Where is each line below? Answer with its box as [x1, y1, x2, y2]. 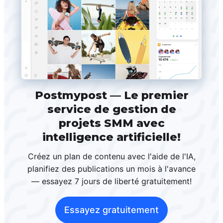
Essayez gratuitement [64, 205, 159, 216]
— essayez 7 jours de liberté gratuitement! [31, 176, 192, 187]
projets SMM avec [58, 116, 165, 130]
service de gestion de [47, 103, 176, 116]
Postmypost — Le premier [34, 89, 189, 103]
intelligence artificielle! [42, 130, 181, 144]
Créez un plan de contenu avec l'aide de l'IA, [27, 151, 196, 162]
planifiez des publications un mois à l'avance [27, 164, 196, 174]
